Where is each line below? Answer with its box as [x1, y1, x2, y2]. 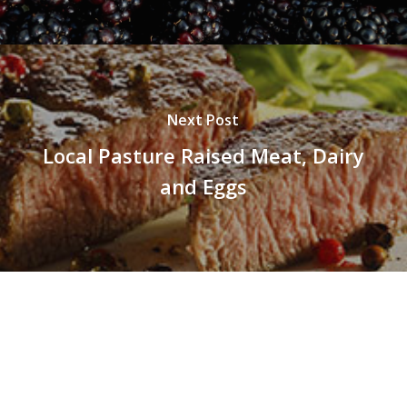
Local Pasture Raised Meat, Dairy [42, 141, 364, 169]
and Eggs [159, 172, 247, 200]
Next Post [167, 109, 240, 130]
